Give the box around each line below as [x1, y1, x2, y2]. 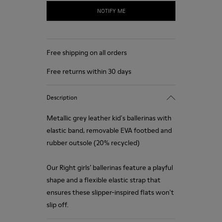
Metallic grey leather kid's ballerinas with [47, 113, 171, 123]
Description [47, 93, 77, 102]
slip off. [47, 200, 68, 210]
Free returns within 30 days [47, 66, 131, 76]
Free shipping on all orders [47, 48, 127, 57]
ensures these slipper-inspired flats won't [47, 187, 174, 197]
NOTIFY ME [97, 6, 125, 15]
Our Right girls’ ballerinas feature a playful [47, 163, 173, 172]
